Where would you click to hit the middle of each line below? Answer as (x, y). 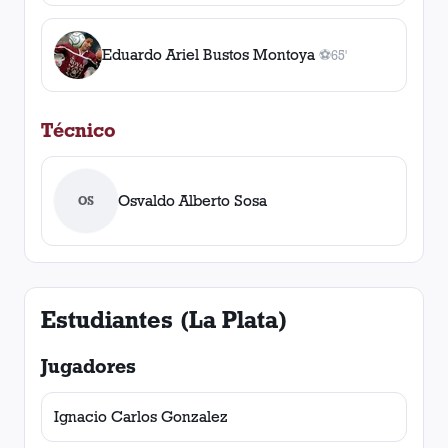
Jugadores (88, 366)
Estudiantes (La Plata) (164, 319)
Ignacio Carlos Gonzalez (141, 416)
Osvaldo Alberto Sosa (192, 200)
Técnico (78, 130)
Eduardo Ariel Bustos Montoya (208, 54)
